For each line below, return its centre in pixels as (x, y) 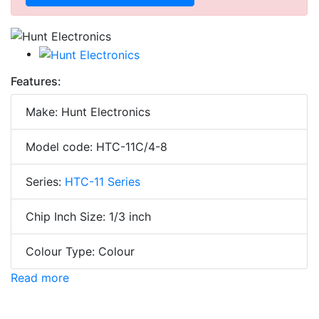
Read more (40, 277)
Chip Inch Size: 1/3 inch (88, 216)
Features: (36, 81)
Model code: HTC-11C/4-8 (96, 146)
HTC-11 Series (103, 181)
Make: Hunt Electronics (88, 111)
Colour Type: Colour (80, 251)
